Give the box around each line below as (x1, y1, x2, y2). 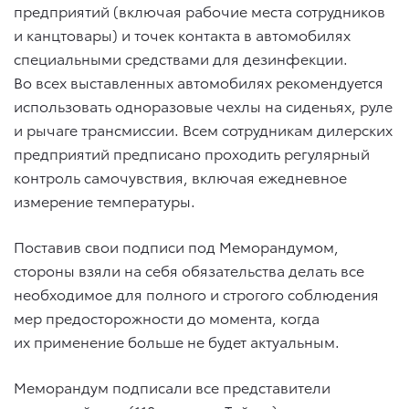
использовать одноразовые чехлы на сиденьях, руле (14, 94, 393, 116)
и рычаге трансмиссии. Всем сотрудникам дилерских (14, 118, 393, 140)
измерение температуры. (14, 189, 195, 211)
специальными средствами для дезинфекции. (14, 47, 348, 68)
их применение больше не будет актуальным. (14, 330, 340, 351)
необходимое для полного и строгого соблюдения (14, 282, 379, 304)
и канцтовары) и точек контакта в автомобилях (14, 23, 351, 45)
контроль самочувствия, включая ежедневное (14, 165, 347, 187)
